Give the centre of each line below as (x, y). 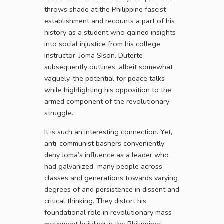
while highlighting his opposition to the (108, 90)
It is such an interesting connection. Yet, (108, 132)
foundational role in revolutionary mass (108, 213)
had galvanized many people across (103, 167)
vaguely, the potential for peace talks (105, 79)
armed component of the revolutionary (107, 102)
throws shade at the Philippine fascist (105, 10)
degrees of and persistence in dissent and (112, 190)
